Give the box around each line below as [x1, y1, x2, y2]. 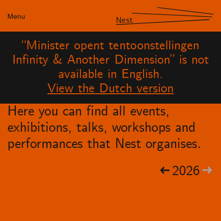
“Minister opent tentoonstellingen [22, 38, 199, 55]
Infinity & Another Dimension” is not [12, 52, 209, 69]
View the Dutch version [47, 81, 174, 98]
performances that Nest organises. [7, 135, 202, 153]
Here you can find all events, [7, 102, 170, 120]
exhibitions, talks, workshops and [7, 118, 196, 137]
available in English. [58, 67, 163, 83]
